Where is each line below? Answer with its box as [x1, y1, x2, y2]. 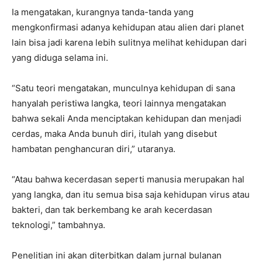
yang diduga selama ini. [12, 52, 108, 64]
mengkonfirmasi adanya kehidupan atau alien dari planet [12, 22, 244, 33]
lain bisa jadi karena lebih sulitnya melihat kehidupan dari [12, 37, 247, 49]
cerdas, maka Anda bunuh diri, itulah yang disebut [12, 128, 217, 140]
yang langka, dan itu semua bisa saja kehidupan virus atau [12, 189, 250, 201]
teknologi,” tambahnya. [12, 219, 105, 231]
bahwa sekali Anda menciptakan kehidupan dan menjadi [12, 113, 242, 125]
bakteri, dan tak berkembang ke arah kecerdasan [12, 204, 212, 216]
